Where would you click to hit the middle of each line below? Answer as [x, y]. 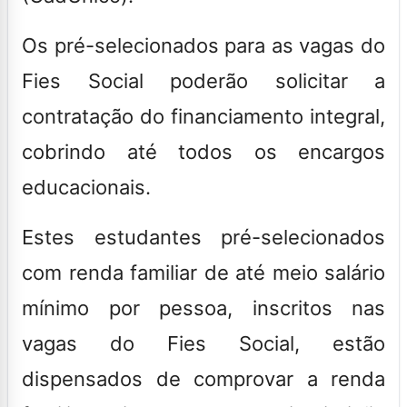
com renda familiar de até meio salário [203, 272]
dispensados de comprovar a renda [203, 378]
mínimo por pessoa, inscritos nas [203, 308]
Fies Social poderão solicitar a [203, 80]
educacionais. [86, 187]
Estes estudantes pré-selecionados [203, 237]
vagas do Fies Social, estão [203, 343]
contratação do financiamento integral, [203, 116]
